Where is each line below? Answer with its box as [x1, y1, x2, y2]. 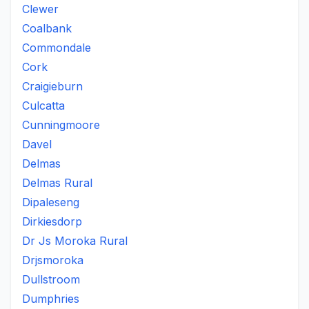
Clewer [22, 2, 59, 16]
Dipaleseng [22, 195, 79, 209]
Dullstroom [22, 272, 80, 286]
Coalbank [22, 21, 72, 35]
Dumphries [22, 292, 79, 306]
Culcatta [22, 99, 65, 112]
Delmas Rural [22, 176, 92, 190]
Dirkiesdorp [22, 215, 82, 228]
